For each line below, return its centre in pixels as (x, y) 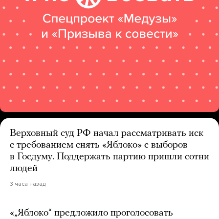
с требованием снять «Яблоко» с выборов (99, 145)
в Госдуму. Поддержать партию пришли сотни (109, 157)
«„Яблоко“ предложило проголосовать (91, 213)
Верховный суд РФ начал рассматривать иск (107, 133)
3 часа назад (28, 184)
